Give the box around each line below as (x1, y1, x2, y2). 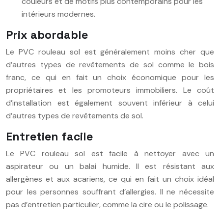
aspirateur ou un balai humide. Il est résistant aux (6, 161, 214, 171)
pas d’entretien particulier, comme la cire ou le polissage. (6, 199, 209, 210)
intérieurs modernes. (22, 8, 95, 19)
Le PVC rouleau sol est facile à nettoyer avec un (6, 148, 214, 159)
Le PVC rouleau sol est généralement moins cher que (6, 46, 214, 57)
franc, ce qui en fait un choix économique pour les (6, 72, 214, 82)
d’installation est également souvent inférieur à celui (6, 97, 214, 108)
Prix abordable (6, 27, 88, 42)
